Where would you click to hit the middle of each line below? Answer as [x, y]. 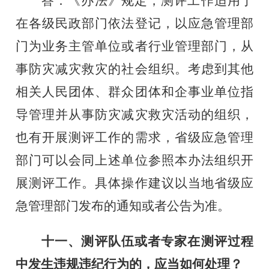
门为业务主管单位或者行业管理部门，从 [134, 46]
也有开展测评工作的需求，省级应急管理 [134, 137]
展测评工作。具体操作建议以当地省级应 [134, 183]
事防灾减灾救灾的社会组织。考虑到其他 [134, 69]
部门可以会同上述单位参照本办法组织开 [134, 160]
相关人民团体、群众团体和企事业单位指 [134, 92]
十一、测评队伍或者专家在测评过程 [147, 241]
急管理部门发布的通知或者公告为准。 [123, 206]
